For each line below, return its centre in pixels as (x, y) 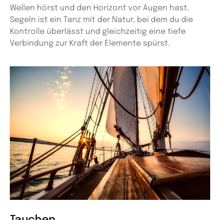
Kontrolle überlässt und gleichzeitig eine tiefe (98, 31)
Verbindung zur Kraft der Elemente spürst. (90, 43)
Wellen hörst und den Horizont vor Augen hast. (99, 8)
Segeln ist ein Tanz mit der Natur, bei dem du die (101, 20)
